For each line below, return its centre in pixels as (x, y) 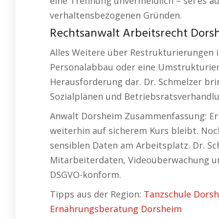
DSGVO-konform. (86, 175)
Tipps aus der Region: (97, 194)
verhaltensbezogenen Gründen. (116, 15)
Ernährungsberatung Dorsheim (116, 209)
